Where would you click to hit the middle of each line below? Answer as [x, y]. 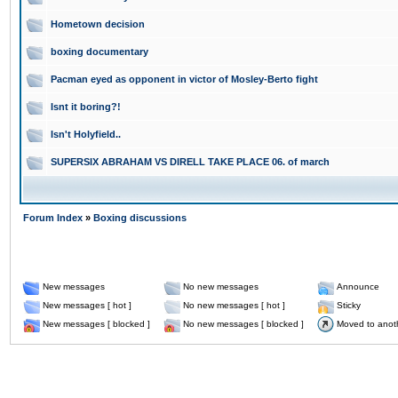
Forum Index [53, 218]
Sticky [349, 305]
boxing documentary [99, 52]
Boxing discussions [140, 218]
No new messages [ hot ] [234, 305]
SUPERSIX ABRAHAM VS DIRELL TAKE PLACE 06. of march [190, 162]
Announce [358, 287]
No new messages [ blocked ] [243, 324]
